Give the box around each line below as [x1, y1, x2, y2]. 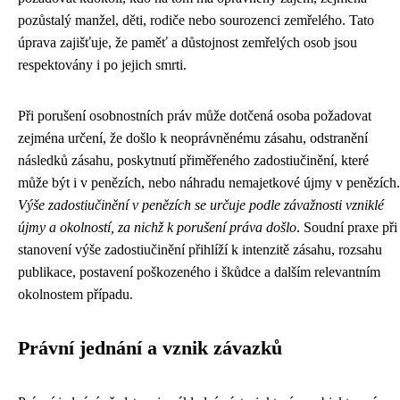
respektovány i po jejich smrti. [18, 57, 187, 72]
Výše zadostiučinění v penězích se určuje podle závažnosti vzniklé [18, 197, 384, 212]
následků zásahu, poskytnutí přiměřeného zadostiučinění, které [18, 153, 369, 168]
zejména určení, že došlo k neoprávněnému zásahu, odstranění [18, 130, 368, 146]
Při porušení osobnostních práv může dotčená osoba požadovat [18, 108, 371, 123]
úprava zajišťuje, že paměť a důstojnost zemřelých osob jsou [18, 35, 357, 50]
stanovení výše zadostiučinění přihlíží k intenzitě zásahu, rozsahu [18, 242, 382, 257]
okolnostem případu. [18, 287, 133, 302]
